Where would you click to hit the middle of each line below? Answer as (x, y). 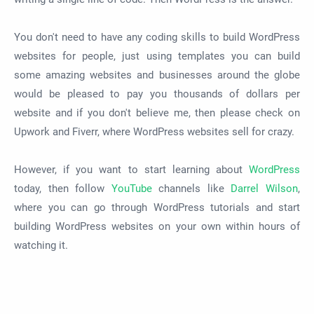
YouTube (131, 189)
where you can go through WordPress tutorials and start (157, 208)
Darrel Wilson (265, 189)
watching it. (41, 246)
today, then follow (63, 189)
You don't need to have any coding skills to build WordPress (157, 37)
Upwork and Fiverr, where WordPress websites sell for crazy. (154, 132)
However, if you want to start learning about (131, 170)
